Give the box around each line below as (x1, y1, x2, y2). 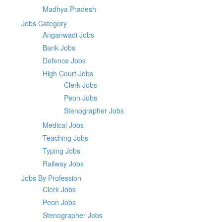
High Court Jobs (43, 68, 93, 78)
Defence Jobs (43, 55, 86, 65)
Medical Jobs (43, 120, 84, 130)
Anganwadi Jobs (43, 30, 94, 40)
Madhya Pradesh (43, 4, 96, 14)
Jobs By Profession (21, 173, 81, 183)
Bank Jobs (43, 43, 75, 53)
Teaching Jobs (43, 133, 88, 143)
